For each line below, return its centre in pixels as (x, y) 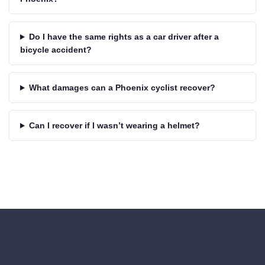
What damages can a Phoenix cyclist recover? (122, 88)
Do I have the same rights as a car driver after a (124, 37)
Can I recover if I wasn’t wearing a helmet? (114, 126)
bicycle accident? (56, 50)
